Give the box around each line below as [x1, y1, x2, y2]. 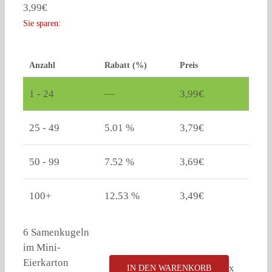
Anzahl [29, 60, 55, 70]
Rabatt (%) [104, 60, 147, 70]
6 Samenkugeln [23, 226, 89, 239]
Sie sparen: [23, 18, 61, 29]
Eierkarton [23, 257, 69, 269]
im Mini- [23, 242, 61, 254]
